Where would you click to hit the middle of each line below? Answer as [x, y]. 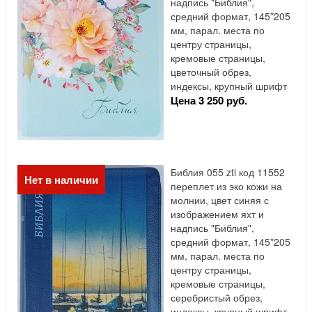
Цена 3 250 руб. [209, 101]
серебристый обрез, [217, 298]
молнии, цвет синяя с [220, 200]
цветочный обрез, [211, 72]
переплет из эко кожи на [226, 186]
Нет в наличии [61, 180]
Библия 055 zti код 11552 [228, 172]
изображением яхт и [217, 214]
